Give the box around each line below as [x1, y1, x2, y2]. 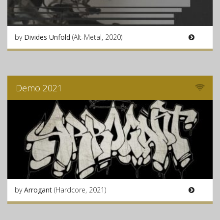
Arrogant [24, 185, 54, 194]
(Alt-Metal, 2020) [72, 32, 122, 42]
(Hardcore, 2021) [54, 185, 106, 194]
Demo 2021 [16, 82, 62, 94]
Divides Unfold [24, 32, 72, 42]
